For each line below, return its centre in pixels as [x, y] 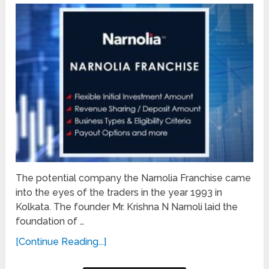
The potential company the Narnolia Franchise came [134, 178]
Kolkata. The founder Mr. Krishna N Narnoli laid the [127, 207]
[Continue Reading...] [61, 241]
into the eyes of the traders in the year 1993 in [119, 192]
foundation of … [50, 221]
